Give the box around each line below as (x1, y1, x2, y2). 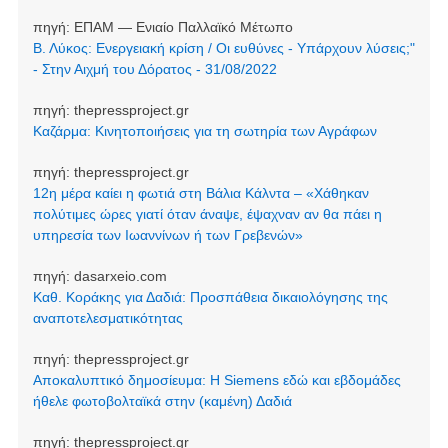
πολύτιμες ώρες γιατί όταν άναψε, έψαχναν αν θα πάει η (32, 206, 382, 223)
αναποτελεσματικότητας (32, 310, 183, 327)
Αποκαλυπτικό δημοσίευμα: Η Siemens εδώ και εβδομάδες (32, 372, 401, 389)
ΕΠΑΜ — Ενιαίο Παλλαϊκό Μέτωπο (73, 19, 293, 36)
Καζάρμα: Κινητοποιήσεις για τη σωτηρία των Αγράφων (32, 123, 377, 140)
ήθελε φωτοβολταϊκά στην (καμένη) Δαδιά (32, 393, 292, 410)
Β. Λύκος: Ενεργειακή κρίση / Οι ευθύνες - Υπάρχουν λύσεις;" (32, 40, 415, 57)
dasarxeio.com (73, 268, 167, 285)
